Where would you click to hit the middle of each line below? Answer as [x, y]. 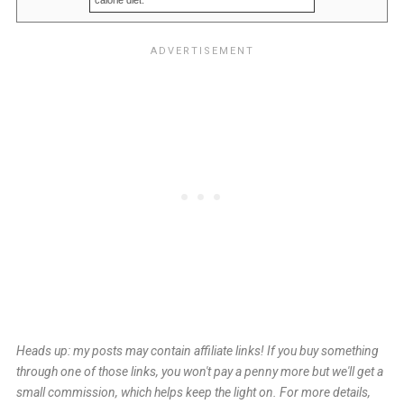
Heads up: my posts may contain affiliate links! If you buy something [197, 351]
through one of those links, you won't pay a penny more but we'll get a [199, 372]
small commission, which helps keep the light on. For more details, [193, 393]
